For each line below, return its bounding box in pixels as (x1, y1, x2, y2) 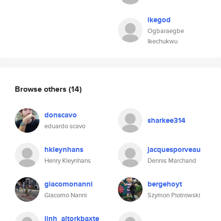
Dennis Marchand (147, 156, 196, 165)
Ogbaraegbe (147, 26, 184, 36)
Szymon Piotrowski (147, 190, 200, 200)
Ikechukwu (147, 37, 178, 46)
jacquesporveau (147, 144, 201, 155)
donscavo (44, 110, 77, 120)
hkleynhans (44, 144, 83, 155)
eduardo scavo (44, 121, 85, 131)
